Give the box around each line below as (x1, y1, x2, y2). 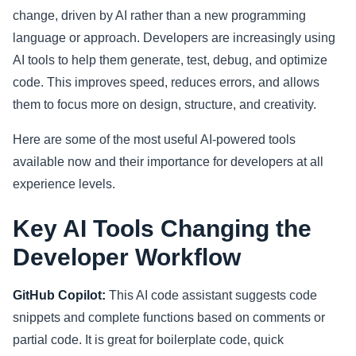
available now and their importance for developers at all (13, 155, 323, 169)
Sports (39, 22, 75, 36)
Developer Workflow (13, 244, 241, 271)
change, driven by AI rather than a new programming (13, 9, 306, 23)
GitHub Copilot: (13, 288, 106, 303)
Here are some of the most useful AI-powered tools (13, 133, 296, 147)
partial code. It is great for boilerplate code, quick (13, 333, 284, 347)
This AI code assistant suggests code (106, 288, 317, 303)
